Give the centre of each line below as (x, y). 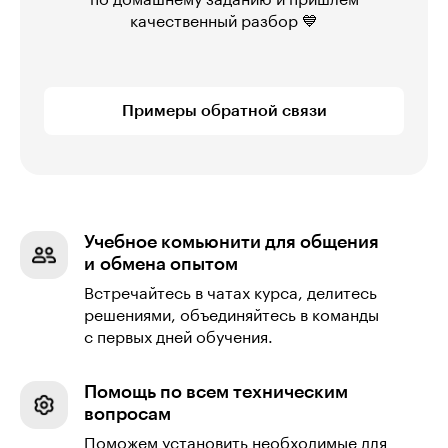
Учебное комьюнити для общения (231, 242)
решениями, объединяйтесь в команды (231, 316)
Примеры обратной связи (224, 111)
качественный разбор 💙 (224, 22)
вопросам (127, 414)
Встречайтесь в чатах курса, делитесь (230, 294)
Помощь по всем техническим (216, 392)
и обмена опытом (161, 264)
